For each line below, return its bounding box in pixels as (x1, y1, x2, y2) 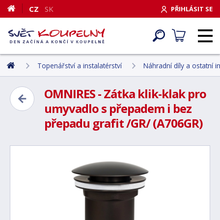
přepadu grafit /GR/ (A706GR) (44, 115, 203, 131)
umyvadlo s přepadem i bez (44, 100, 192, 116)
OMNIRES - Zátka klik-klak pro (44, 85, 206, 102)
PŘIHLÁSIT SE (171, 4, 213, 13)
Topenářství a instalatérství (37, 60, 122, 70)
